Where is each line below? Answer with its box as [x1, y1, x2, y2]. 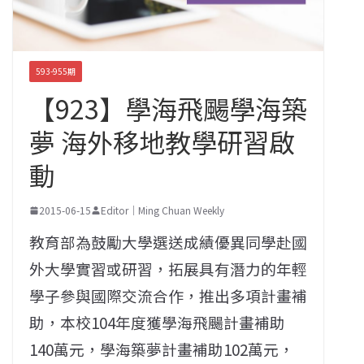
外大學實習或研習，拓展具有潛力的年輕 [29, 258, 307, 280]
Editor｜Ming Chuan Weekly [101, 203, 224, 218]
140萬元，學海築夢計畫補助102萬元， [29, 338, 294, 361]
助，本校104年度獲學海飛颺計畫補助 [29, 311, 285, 334]
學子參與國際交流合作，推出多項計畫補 [29, 284, 307, 307]
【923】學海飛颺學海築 [29, 89, 307, 128]
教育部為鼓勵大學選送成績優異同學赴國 [29, 231, 307, 253]
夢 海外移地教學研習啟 [29, 123, 295, 161]
